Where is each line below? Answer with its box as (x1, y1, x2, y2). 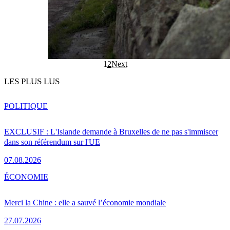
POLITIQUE (4, 102, 48, 111)
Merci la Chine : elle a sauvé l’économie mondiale (4, 198, 166, 207)
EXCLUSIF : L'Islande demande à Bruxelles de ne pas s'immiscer (4, 127, 218, 137)
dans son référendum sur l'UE (4, 138, 100, 147)
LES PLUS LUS (4, 76, 60, 87)
